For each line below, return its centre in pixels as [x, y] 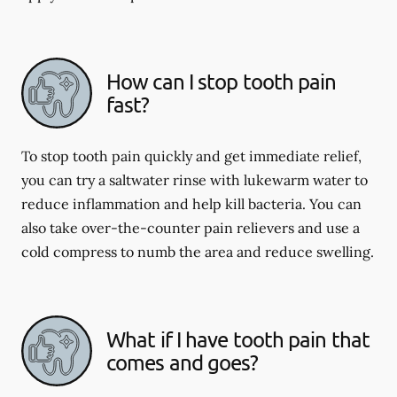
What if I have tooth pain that [238, 339]
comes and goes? [183, 362]
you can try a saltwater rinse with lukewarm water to [195, 179]
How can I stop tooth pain [222, 81]
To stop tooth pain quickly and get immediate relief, [191, 156]
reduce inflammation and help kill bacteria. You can [191, 203]
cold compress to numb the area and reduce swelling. [198, 251]
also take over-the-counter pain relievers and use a [191, 227]
